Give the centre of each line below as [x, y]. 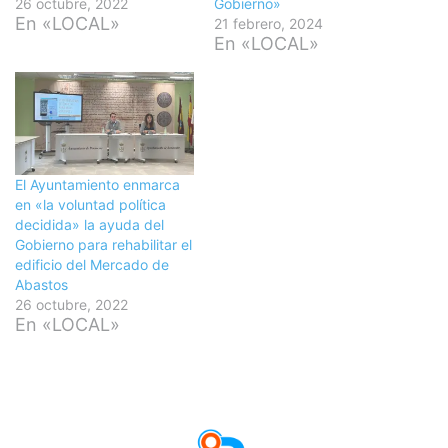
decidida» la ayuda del [89, 224]
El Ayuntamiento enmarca [97, 184]
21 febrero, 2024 [268, 24]
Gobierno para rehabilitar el [103, 244]
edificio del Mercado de [92, 264]
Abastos [41, 284]
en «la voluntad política [90, 204]
